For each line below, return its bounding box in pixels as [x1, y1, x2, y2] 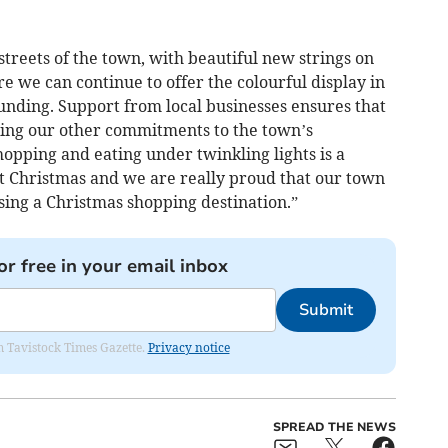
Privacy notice [147, 339, 230, 355]
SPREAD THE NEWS [272, 418, 396, 435]
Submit [298, 298, 353, 321]
